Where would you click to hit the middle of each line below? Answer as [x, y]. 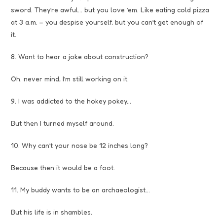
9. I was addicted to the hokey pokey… [71, 101]
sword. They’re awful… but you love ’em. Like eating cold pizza [110, 9]
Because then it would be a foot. [63, 167]
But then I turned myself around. [63, 123]
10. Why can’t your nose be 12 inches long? [80, 145]
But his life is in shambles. [52, 212]
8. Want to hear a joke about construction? [80, 56]
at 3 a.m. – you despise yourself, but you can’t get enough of [107, 22]
